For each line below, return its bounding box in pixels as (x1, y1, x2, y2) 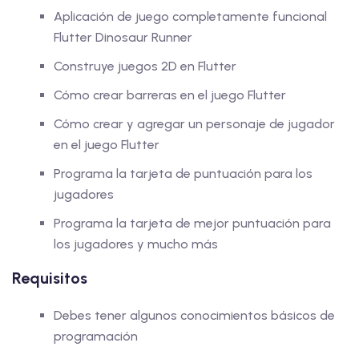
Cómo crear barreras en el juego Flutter (54, 87, 286, 103)
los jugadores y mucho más (54, 236, 218, 252)
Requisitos (12, 268, 87, 288)
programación (54, 329, 138, 344)
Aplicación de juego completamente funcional (54, 9, 327, 24)
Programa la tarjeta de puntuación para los (54, 166, 313, 181)
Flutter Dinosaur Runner (54, 30, 192, 45)
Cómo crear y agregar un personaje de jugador (54, 116, 335, 131)
